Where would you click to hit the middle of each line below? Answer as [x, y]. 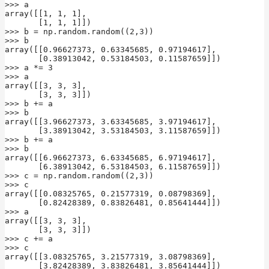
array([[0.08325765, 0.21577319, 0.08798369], [110, 193]
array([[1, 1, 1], [46, 13]
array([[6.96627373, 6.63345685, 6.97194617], [110, 157]
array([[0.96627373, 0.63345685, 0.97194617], [110, 49]
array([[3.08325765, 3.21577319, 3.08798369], [110, 256]
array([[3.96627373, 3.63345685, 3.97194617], [110, 121]
